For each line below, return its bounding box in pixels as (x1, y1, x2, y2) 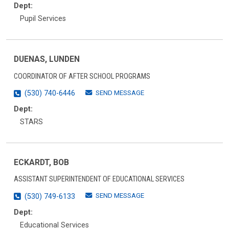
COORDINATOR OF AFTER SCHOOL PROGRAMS (14, 72, 150, 81)
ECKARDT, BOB (14, 157, 69, 167)
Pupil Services (20, 14, 66, 24)
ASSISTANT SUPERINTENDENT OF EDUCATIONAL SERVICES (14, 175, 185, 184)
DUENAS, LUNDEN (14, 54, 80, 64)
